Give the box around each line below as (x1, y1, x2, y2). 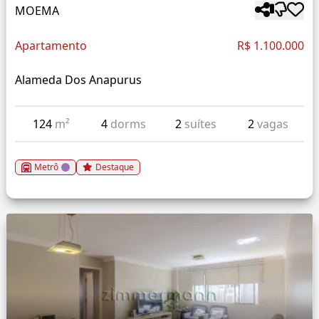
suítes (184, 116, 216, 132)
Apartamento (15, 38, 87, 54)
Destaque (95, 161, 134, 174)
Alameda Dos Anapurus (15, 72, 142, 88)
